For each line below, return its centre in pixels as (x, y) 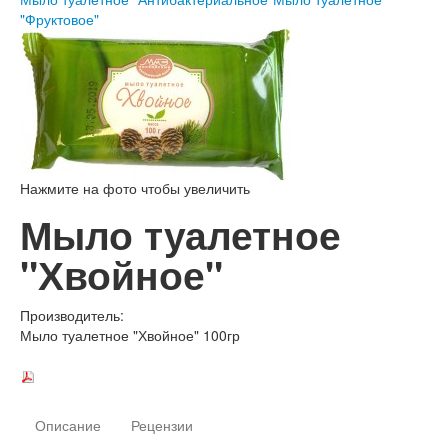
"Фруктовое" (59, 19)
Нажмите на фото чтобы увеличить (135, 188)
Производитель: (72, 315)
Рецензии (162, 425)
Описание (68, 425)
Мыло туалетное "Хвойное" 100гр (130, 335)
